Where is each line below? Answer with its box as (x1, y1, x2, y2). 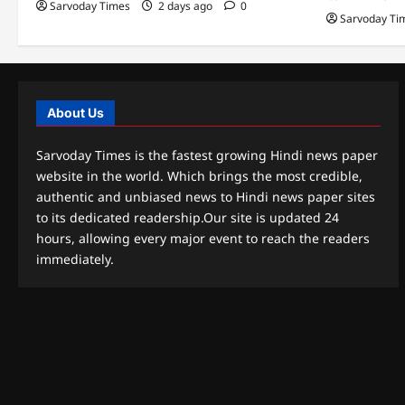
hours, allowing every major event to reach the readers (36, 229, 370, 247)
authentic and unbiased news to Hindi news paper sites (36, 187, 375, 205)
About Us (47, 104, 104, 120)
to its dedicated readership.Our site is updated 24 (36, 208, 339, 226)
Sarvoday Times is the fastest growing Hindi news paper (36, 146, 378, 164)
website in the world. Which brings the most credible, (36, 166, 363, 184)
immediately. (36, 250, 114, 268)
